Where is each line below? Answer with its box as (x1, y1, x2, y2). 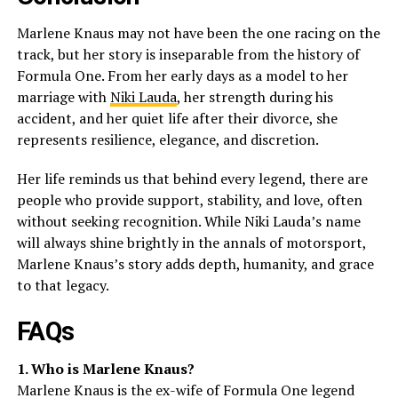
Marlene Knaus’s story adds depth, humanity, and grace (16, 253, 374, 274)
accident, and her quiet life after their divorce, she (16, 107, 338, 128)
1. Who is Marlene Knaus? (16, 358, 195, 378)
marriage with (16, 86, 110, 107)
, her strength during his (176, 86, 333, 107)
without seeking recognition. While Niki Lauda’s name (16, 211, 361, 231)
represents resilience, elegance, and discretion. (16, 129, 319, 149)
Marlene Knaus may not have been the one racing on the (16, 22, 380, 43)
